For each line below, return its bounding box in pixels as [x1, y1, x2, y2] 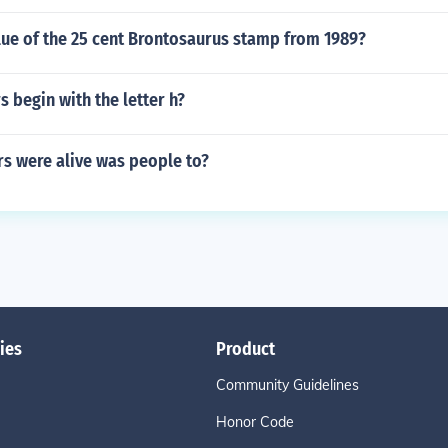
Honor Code [216, 413, 294, 431]
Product [216, 338, 275, 360]
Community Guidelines [216, 376, 359, 394]
